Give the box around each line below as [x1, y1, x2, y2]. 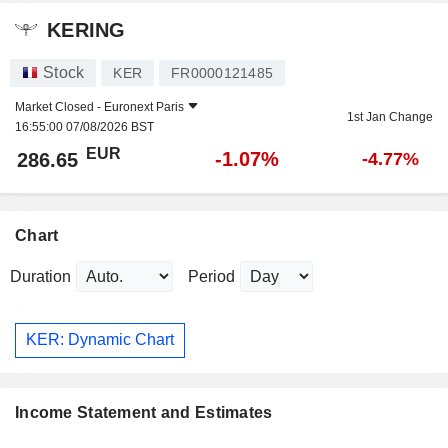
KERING [47, 19, 126, 42]
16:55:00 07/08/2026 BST [15, 119, 154, 134]
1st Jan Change [347, 109, 433, 124]
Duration [10, 267, 71, 285]
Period [188, 267, 235, 285]
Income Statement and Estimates [15, 404, 273, 421]
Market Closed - [15, 99, 104, 114]
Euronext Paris [104, 99, 184, 114]
